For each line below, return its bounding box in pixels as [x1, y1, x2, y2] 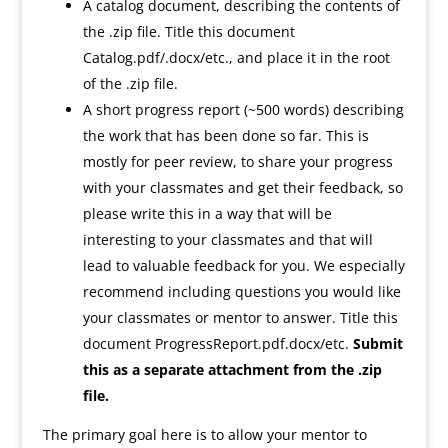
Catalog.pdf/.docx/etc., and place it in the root [82, 48, 390, 67]
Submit [352, 334, 403, 353]
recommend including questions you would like [82, 282, 401, 301]
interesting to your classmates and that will [82, 230, 373, 249]
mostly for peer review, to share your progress [82, 152, 393, 171]
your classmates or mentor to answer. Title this [82, 308, 398, 327]
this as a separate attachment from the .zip [82, 360, 382, 379]
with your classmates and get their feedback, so [82, 178, 403, 197]
